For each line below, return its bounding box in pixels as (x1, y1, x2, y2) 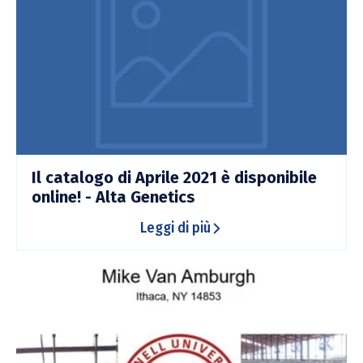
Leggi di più (139, 219, 211, 237)
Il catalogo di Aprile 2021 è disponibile (32, 168, 317, 188)
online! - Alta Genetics (32, 187, 195, 207)
